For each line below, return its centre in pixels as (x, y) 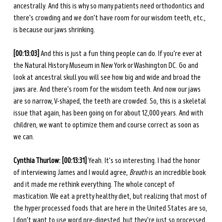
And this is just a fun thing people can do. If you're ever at (122, 54)
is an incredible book (177, 173)
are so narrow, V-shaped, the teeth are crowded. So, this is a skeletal (110, 101)
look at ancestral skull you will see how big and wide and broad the (108, 78)
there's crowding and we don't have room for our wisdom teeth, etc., (110, 18)
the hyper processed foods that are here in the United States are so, (111, 208)
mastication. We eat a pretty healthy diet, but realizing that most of (111, 196)
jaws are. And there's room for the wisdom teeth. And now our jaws (108, 89)
